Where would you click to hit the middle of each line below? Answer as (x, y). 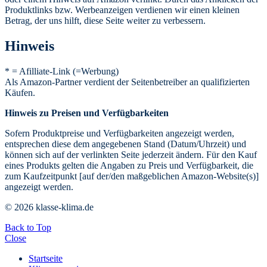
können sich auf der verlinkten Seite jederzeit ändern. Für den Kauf (131, 154)
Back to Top (28, 227)
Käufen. (20, 92)
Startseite (46, 258)
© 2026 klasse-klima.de (49, 207)
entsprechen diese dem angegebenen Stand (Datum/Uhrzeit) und (125, 144)
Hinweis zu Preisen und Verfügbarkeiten (87, 113)
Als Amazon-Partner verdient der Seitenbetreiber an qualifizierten (127, 82)
